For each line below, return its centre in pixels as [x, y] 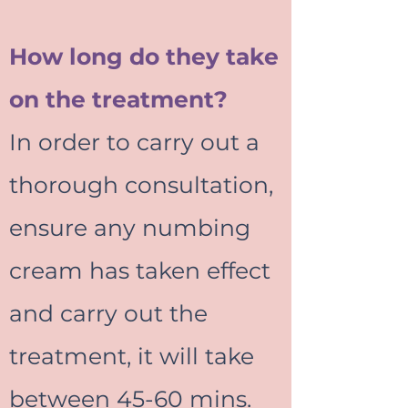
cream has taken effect [140, 270]
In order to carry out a [134, 142]
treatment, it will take [132, 356]
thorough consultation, [141, 185]
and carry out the [108, 313]
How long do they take [144, 56]
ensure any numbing [130, 228]
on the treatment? [118, 99]
